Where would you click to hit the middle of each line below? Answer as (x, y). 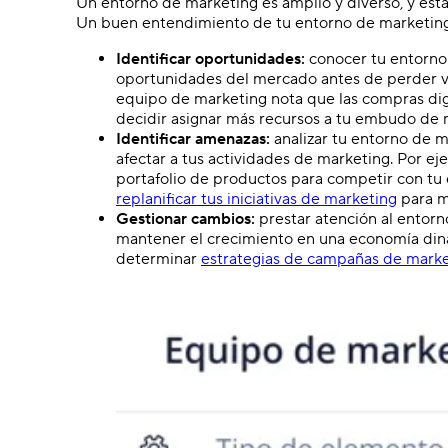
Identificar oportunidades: (210, 58)
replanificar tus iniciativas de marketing (256, 198)
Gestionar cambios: (185, 218)
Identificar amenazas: (193, 138)
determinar (158, 258)
